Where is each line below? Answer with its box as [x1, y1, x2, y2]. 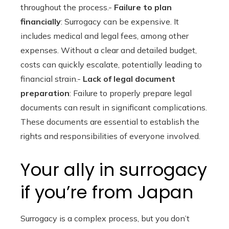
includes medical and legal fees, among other [20, 31, 189, 41]
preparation [20, 88, 70, 98]
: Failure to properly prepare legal [70, 88, 192, 98]
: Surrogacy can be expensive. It [61, 16, 179, 27]
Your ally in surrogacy [20, 157, 207, 182]
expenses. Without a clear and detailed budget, [20, 45, 197, 55]
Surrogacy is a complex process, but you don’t [20, 213, 190, 223]
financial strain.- [20, 74, 83, 84]
